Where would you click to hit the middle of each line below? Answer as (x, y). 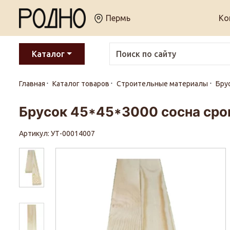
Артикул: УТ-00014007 (58, 133)
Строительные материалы (162, 84)
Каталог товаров (81, 84)
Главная (32, 84)
